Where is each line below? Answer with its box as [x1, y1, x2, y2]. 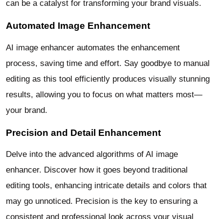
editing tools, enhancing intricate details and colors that [6, 181, 207, 191]
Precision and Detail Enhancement [6, 127, 161, 138]
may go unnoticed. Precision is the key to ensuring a [6, 197, 197, 206]
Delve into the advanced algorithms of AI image [6, 150, 178, 159]
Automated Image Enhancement [6, 21, 150, 31]
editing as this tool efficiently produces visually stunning [6, 74, 210, 84]
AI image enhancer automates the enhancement [6, 43, 180, 52]
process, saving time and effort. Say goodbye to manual [6, 58, 210, 68]
